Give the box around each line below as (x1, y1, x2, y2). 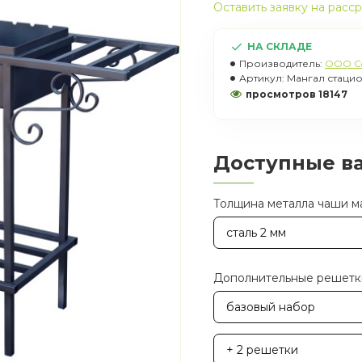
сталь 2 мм (226, 225, 286, 240)
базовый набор (226, 300, 315, 314)
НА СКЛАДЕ (247, 40, 312, 53)
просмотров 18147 (246, 87, 347, 100)
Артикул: (239, 72, 284, 84)
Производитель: (239, 57, 322, 69)
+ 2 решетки (226, 343, 298, 357)
